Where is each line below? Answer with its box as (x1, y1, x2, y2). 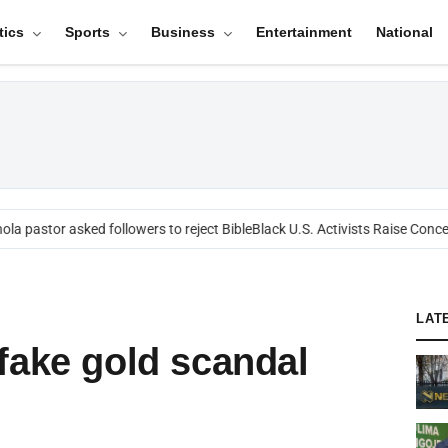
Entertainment (255, 24, 352, 40)
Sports (64, 24, 114, 40)
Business (150, 24, 219, 40)
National (375, 24, 433, 40)
